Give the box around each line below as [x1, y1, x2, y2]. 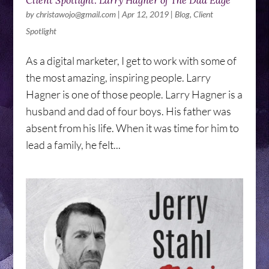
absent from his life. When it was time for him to [25, 121, 239, 135]
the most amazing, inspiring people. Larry [25, 71, 211, 85]
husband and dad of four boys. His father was [25, 104, 231, 118]
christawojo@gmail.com [35, 9, 116, 20]
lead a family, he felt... [25, 138, 121, 152]
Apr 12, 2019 [121, 9, 169, 20]
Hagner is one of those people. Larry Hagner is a [25, 88, 243, 101]
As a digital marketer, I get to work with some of [25, 54, 237, 68]
